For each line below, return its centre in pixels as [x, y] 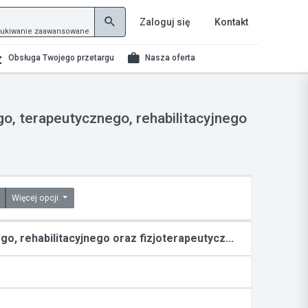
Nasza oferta [170, 58]
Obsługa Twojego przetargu [61, 58]
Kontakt [231, 22]
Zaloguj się [165, 22]
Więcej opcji [36, 198]
